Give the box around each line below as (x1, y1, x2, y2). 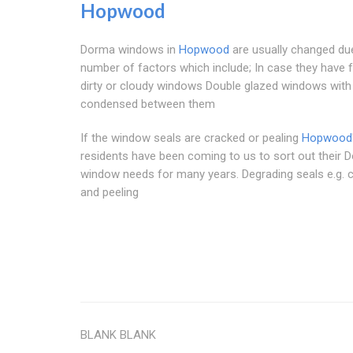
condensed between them (80, 97, 215, 112)
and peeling (80, 185, 139, 200)
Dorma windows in (80, 43, 179, 58)
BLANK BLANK (80, 328, 156, 343)
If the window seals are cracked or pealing (80, 131, 302, 146)
